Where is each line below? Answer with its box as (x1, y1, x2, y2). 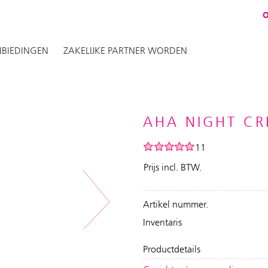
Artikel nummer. (143, 199, 208, 210)
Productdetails (143, 243, 200, 255)
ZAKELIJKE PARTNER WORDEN (63, 45, 188, 56)
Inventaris (143, 217, 182, 228)
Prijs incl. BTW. (144, 162, 202, 173)
